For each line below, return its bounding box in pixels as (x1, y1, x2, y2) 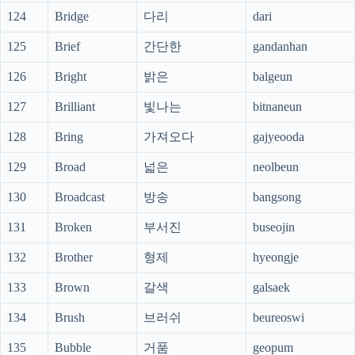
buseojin (253, 220, 295, 235)
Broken (55, 220, 92, 235)
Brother (55, 250, 93, 265)
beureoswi (253, 311, 304, 325)
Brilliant (55, 100, 95, 114)
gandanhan (253, 40, 307, 54)
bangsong (253, 190, 301, 204)
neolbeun (253, 160, 299, 174)
